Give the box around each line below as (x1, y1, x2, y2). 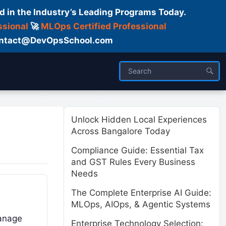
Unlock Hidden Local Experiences (71, 115, 207, 125)
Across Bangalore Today (71, 126, 170, 136)
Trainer (40, 95, 65, 103)
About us (95, 95, 127, 103)
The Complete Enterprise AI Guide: (71, 188, 211, 198)
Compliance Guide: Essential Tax (71, 145, 204, 155)
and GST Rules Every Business (71, 157, 195, 167)
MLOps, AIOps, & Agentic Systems (71, 199, 210, 209)
